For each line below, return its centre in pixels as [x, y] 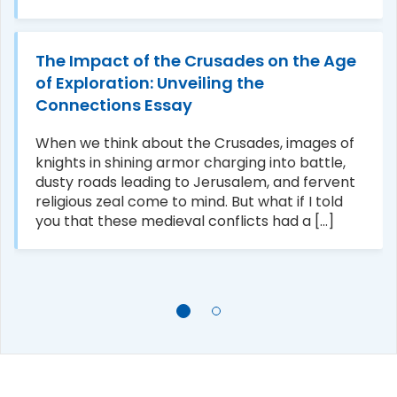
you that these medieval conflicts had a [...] [185, 221]
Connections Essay [114, 105]
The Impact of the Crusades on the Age [196, 60]
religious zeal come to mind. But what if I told [189, 201]
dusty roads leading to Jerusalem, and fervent [195, 182]
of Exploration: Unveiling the [150, 82]
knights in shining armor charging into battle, [191, 162]
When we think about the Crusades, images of [195, 143]
